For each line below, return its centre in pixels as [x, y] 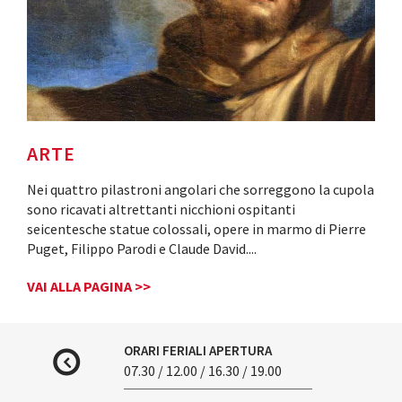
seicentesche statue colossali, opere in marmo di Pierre [197, 229]
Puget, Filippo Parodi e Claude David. [138, 249]
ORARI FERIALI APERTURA [198, 351]
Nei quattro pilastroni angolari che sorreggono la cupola [201, 190]
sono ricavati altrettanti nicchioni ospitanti [161, 210]
